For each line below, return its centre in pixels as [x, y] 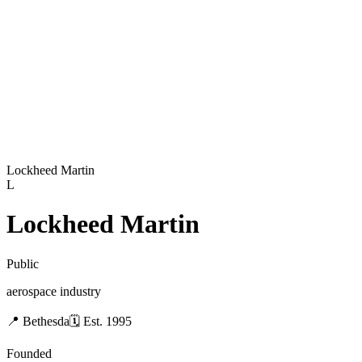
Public [23, 263]
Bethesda [46, 321]
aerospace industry [54, 291]
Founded [29, 353]
